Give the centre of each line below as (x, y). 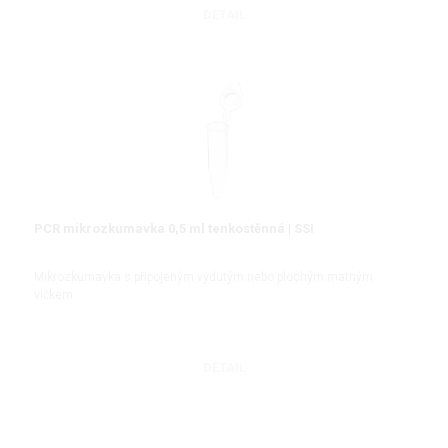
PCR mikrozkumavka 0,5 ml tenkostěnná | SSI (174, 229)
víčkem (53, 294)
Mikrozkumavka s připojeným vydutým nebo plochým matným (203, 276)
